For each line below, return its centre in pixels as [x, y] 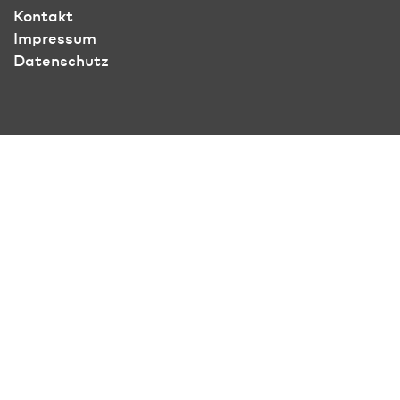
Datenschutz [61, 59]
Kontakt [43, 15]
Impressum [55, 37]
